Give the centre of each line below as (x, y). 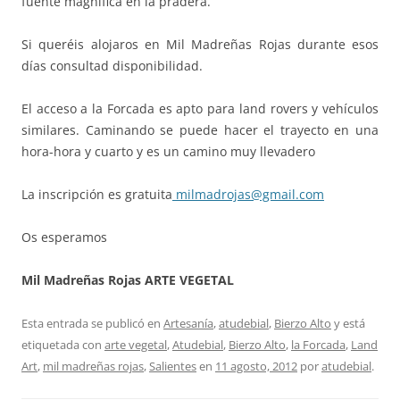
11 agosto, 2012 (256, 366)
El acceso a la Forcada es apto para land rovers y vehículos (200, 108)
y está (348, 323)
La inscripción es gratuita (97, 194)
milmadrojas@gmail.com (248, 194)
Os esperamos (64, 237)
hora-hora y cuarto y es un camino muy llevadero (168, 151)
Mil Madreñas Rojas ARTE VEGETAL (128, 279)
